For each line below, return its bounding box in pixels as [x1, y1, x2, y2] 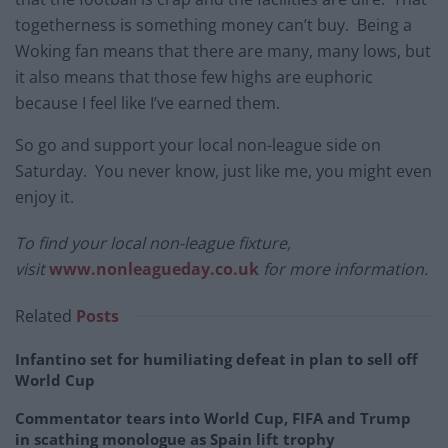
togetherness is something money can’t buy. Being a [15, 13, 412, 36]
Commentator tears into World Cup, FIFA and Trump [15, 407, 411, 428]
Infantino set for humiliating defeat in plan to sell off [15, 348, 418, 369]
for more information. [263, 257, 428, 280]
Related [15, 304, 72, 327]
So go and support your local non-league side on [15, 133, 381, 156]
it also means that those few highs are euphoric [15, 65, 373, 88]
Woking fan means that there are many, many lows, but [15, 39, 431, 62]
